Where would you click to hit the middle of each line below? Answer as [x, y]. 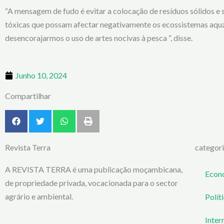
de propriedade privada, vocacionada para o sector [91, 183]
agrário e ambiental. [40, 196]
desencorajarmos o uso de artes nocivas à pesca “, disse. [99, 38]
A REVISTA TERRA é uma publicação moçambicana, [94, 169]
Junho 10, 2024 [41, 75]
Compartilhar [28, 96]
